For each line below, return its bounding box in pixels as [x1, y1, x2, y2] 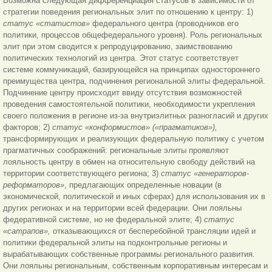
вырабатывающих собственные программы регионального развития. [3, 249, 255, 259]
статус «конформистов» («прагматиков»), [52, 122, 217, 132]
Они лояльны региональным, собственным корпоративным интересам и [3, 260, 268, 270]
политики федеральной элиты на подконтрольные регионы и [3, 237, 227, 247]
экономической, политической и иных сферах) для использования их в [3, 191, 265, 201]
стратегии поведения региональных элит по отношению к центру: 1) [3, 7, 253, 16]
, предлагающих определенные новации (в [64, 180, 222, 189]
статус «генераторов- [161, 168, 249, 178]
